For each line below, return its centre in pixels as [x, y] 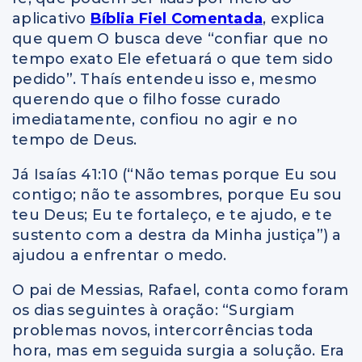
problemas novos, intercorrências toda [163, 330]
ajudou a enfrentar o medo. [120, 255]
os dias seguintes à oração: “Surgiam [153, 310]
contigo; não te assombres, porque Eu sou [177, 194]
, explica [294, 18]
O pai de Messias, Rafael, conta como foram [181, 290]
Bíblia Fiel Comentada [176, 18]
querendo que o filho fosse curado [147, 99]
